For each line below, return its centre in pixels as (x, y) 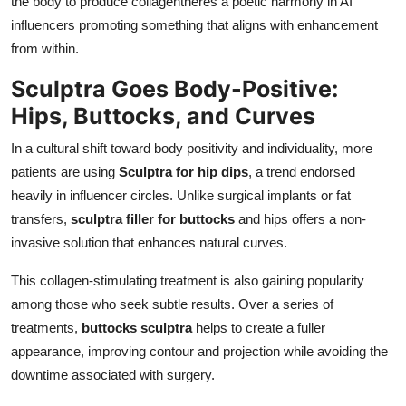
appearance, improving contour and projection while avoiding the (199, 351)
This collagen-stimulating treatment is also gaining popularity (188, 280)
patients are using (65, 171)
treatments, (46, 327)
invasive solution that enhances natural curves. (149, 242)
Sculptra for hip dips (184, 171)
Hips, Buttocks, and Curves (163, 116)
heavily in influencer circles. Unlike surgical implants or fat (181, 195)
